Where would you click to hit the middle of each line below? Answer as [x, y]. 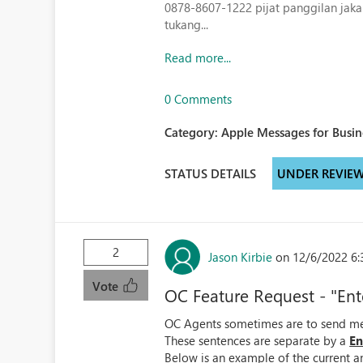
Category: [193, 132]
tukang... [187, 24]
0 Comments [199, 99]
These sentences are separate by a [257, 340]
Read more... [198, 58]
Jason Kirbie [241, 256]
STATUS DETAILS [211, 173]
